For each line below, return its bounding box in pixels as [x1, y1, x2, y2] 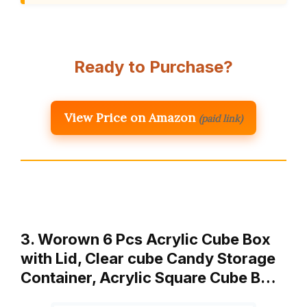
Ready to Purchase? [74, 57, 233, 77]
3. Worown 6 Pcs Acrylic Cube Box [21, 230, 271, 249]
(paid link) [199, 112, 243, 125]
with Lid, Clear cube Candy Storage [21, 249, 275, 268]
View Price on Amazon [64, 110, 195, 126]
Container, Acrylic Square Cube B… [21, 269, 276, 287]
